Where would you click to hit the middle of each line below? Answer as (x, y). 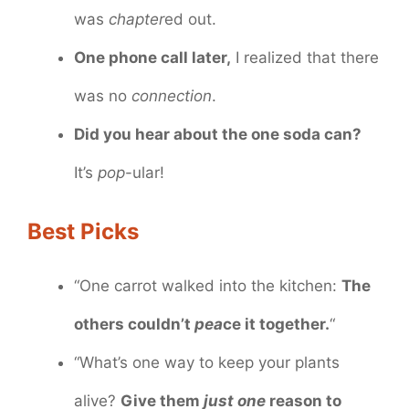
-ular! (145, 173)
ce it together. (276, 324)
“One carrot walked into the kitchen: (208, 285)
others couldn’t (134, 324)
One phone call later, (152, 58)
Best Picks (83, 231)
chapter (136, 20)
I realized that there (305, 58)
